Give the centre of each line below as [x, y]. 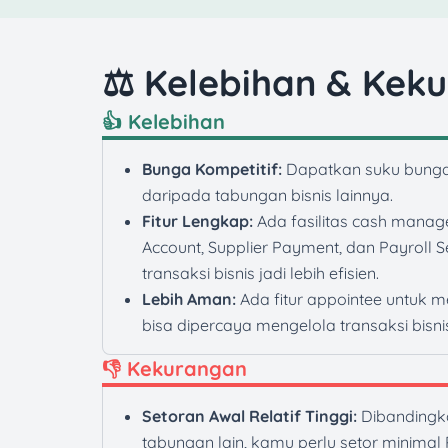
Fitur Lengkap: [197, 221]
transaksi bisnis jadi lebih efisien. [260, 273]
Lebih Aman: [189, 299]
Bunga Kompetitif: [212, 169]
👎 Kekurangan [174, 369]
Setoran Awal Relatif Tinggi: [249, 416]
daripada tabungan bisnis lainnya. [267, 195]
